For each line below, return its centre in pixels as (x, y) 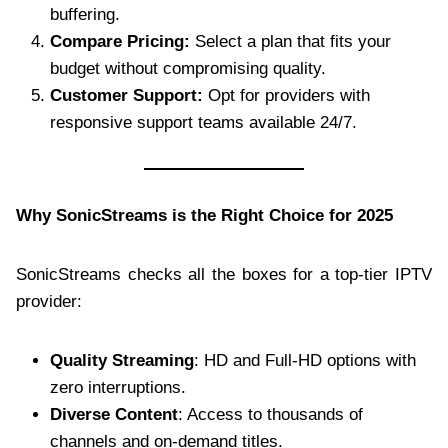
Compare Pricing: (120, 41)
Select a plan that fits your (290, 41)
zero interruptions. (118, 387)
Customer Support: (126, 95)
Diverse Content (114, 414)
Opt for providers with (286, 95)
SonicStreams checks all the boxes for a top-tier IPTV (224, 274)
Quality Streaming (122, 360)
